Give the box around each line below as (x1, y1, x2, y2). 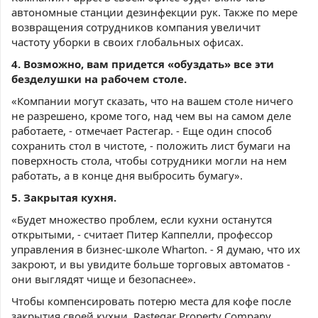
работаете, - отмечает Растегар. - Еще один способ (11, 124, 272, 138)
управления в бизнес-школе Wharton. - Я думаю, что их (11, 242, 300, 256)
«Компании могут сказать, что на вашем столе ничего (11, 94, 293, 108)
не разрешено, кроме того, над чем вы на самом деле (11, 109, 291, 123)
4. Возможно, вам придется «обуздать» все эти (11, 57, 274, 71)
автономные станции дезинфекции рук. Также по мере (11, 5, 297, 19)
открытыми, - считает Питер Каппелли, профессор (11, 227, 273, 241)
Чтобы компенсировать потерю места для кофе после (11, 294, 291, 308)
